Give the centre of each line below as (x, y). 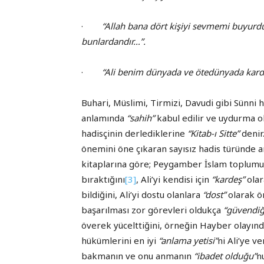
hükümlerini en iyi (120, 241)
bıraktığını (103, 179)
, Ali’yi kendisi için (174, 179)
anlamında (104, 118)
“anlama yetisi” (188, 241)
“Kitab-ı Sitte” (214, 133)
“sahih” (141, 118)
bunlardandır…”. (113, 42)
